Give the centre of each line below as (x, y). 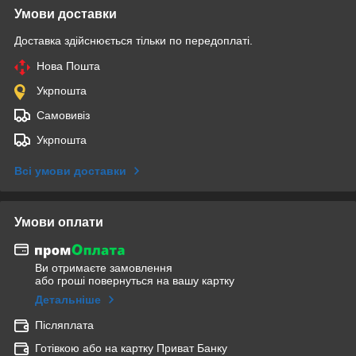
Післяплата (64, 325)
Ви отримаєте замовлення (104, 268)
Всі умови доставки (70, 170)
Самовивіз (63, 115)
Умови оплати (59, 222)
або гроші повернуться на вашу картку (135, 281)
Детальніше (68, 300)
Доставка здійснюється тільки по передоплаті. (133, 40)
